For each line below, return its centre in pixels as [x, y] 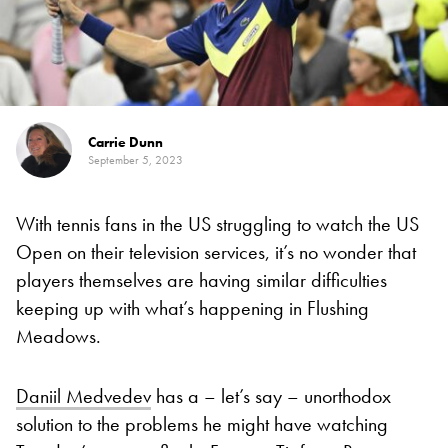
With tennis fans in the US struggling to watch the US [217, 223]
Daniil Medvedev [83, 395]
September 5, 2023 [135, 159]
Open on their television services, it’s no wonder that [216, 251]
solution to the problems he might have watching [202, 423]
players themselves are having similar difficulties [201, 279]
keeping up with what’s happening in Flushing [192, 307]
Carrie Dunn [125, 141]
